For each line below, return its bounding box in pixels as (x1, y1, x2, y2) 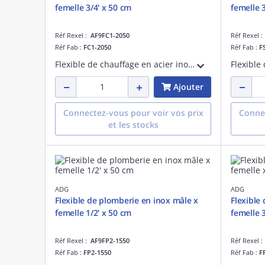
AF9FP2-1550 (91, 235, 130, 245)
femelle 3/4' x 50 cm (55, 1, 131, 13)
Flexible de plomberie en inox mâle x (55, 194, 198, 206)
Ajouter (173, 80, 203, 92)
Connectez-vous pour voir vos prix (63, 106, 203, 118)
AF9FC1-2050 (91, 30, 130, 40)
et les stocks (108, 118, 159, 130)
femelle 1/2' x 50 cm (55, 206, 131, 218)
